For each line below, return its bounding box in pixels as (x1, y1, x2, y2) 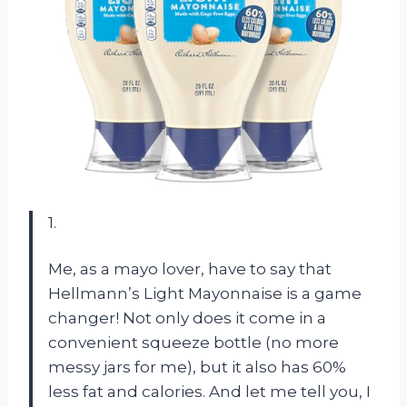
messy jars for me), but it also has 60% (48, 357, 346, 376)
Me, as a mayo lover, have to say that (48, 259, 332, 278)
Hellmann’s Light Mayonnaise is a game (48, 283, 362, 303)
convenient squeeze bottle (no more (48, 333, 339, 352)
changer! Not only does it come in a (48, 308, 326, 327)
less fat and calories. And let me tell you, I (48, 382, 371, 401)
